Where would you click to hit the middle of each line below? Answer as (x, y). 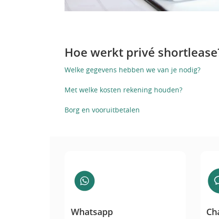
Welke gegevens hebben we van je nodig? (132, 69)
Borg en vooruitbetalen (102, 109)
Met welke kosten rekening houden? (123, 89)
